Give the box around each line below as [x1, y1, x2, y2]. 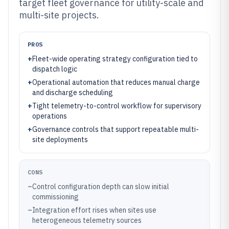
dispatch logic [32, 64, 77, 74]
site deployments [32, 135, 88, 144]
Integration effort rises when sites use [32, 205, 156, 215]
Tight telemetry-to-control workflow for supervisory [32, 101, 201, 110]
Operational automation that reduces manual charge [32, 78, 200, 87]
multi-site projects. [19, 9, 99, 21]
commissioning [32, 192, 79, 201]
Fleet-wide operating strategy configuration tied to [32, 54, 198, 63]
